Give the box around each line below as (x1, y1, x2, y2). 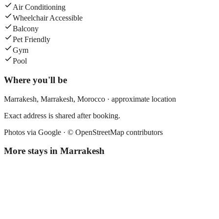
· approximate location (105, 94, 176, 103)
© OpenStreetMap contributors (67, 128, 163, 136)
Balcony (13, 24, 39, 33)
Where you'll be (4, 74, 67, 85)
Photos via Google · (4, 128, 67, 136)
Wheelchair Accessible (13, 14, 83, 22)
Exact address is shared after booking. (4, 111, 120, 120)
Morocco (77, 94, 105, 103)
